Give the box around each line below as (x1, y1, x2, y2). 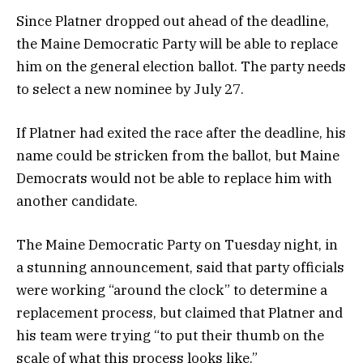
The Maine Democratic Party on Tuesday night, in (16, 236, 338, 254)
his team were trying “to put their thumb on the (16, 327, 324, 345)
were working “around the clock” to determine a (16, 281, 327, 300)
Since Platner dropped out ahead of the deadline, (16, 11, 329, 30)
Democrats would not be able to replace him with (16, 169, 332, 188)
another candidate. (16, 192, 141, 211)
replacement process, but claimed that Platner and (16, 304, 343, 322)
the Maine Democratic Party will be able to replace (16, 34, 338, 53)
